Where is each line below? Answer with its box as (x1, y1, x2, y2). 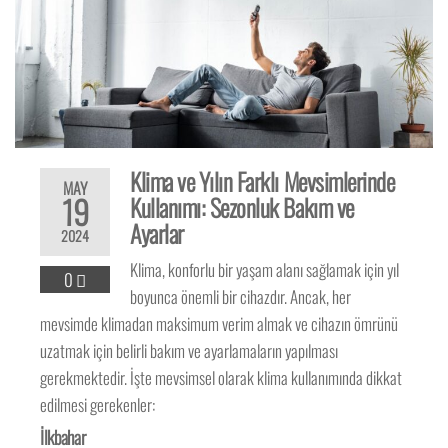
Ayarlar (130, 215, 184, 252)
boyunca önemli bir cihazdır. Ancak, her (130, 284, 352, 310)
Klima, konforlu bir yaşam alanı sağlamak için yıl (130, 257, 400, 283)
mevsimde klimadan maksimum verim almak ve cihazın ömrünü (40, 311, 399, 337)
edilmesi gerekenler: (40, 392, 156, 418)
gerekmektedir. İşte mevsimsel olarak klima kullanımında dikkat (40, 365, 403, 391)
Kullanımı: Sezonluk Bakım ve (130, 189, 354, 226)
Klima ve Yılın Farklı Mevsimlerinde (130, 163, 395, 200)
